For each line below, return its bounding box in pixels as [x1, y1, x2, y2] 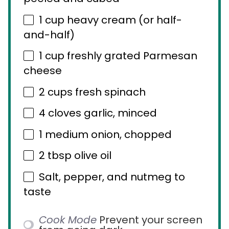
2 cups [39, 84, 73, 99]
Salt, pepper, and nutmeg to [39, 169, 185, 184]
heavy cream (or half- [64, 12, 182, 27]
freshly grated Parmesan [64, 49, 197, 63]
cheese [24, 63, 62, 78]
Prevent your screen [99, 212, 202, 227]
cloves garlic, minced [45, 106, 157, 121]
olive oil [72, 148, 111, 163]
